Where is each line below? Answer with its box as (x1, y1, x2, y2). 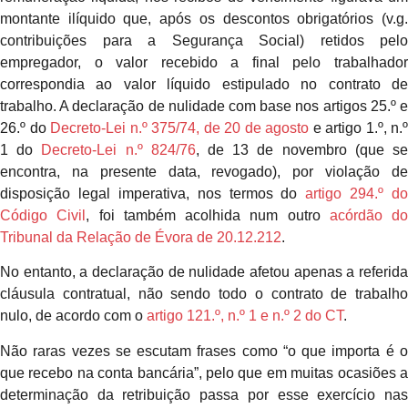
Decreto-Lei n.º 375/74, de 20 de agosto (50, 119, 309, 136)
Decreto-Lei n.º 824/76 (41, 141, 196, 158)
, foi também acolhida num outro (86, 207, 330, 223)
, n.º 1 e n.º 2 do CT (220, 308, 343, 324)
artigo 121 (147, 308, 211, 324)
